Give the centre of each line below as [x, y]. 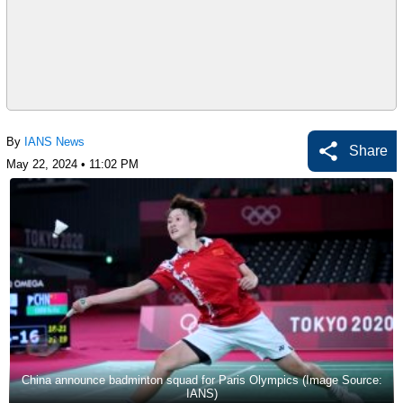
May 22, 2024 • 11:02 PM [72, 165]
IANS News [54, 142]
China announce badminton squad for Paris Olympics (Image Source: [201, 380]
